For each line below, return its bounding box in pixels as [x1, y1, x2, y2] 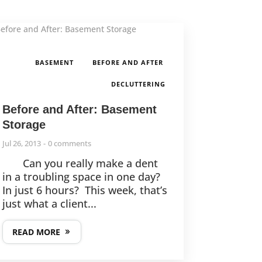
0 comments [47, 138, 91, 149]
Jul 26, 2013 [2, 138, 41, 149]
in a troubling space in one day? [2, 170, 160, 184]
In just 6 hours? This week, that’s [2, 183, 167, 198]
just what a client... [2, 196, 96, 211]
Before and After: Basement [2, 103, 157, 116]
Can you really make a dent [2, 156, 158, 171]
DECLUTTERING [111, 80, 166, 89]
